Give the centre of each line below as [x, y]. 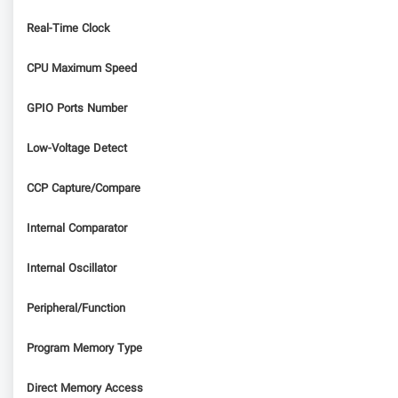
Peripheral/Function [76, 309]
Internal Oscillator [72, 269]
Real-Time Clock [68, 29]
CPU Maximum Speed [82, 69]
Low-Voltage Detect [77, 149]
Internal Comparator [77, 229]
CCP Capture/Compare [84, 189]
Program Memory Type [84, 349]
